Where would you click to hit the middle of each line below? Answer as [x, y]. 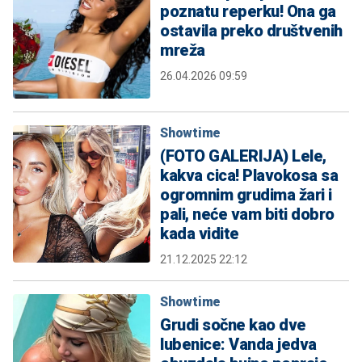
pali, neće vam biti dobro [247, 214]
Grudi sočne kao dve [233, 324]
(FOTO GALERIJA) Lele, [243, 156]
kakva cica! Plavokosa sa [249, 175]
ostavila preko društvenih [251, 30]
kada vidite [200, 233]
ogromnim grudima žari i [246, 194]
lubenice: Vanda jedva [238, 344]
